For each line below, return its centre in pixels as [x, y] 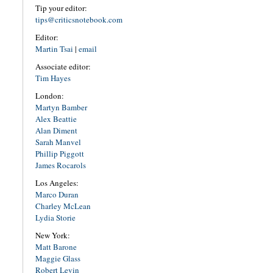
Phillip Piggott [59, 154]
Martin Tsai [54, 49]
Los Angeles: [57, 183]
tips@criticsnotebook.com [79, 20]
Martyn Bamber [61, 108]
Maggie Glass [58, 259]
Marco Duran [57, 195]
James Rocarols [60, 165]
